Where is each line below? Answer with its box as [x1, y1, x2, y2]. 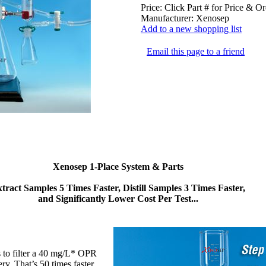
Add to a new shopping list [141, 23, 242, 34]
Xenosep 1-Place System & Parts [53, 161, 183, 172]
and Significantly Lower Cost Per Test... [38, 194, 198, 204]
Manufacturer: [141, 12, 194, 23]
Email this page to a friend [147, 46, 245, 56]
